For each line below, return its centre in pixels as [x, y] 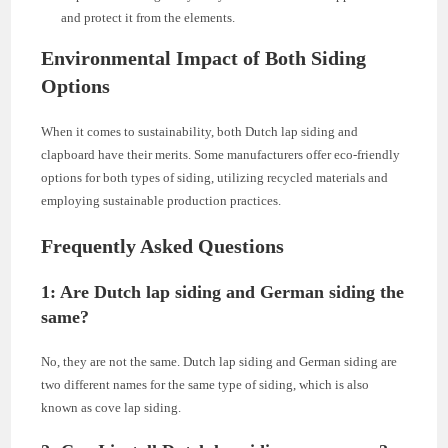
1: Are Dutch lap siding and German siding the [223, 292]
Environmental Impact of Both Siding [204, 58]
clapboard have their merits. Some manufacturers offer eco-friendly [221, 155]
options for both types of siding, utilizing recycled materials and [215, 178]
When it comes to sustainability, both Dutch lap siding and [200, 132]
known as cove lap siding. [111, 408]
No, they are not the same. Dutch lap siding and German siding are [219, 362]
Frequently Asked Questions [163, 246]
